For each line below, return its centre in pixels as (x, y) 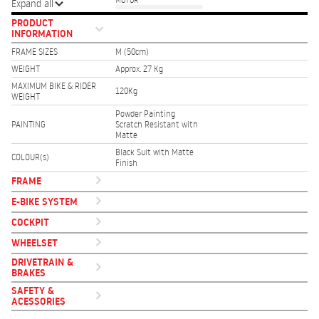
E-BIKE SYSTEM (45, 202)
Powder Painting (145, 114)
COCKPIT (30, 222)
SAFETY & (33, 291)
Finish (126, 163)
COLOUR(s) (30, 157)
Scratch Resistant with (157, 124)
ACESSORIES (38, 301)
